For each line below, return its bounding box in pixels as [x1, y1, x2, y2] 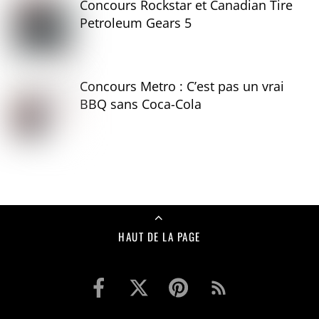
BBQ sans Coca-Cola [80, 95, 202, 113]
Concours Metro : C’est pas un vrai [80, 78, 285, 95]
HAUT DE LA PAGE [118, 229, 201, 245]
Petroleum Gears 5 [80, 14, 192, 31]
